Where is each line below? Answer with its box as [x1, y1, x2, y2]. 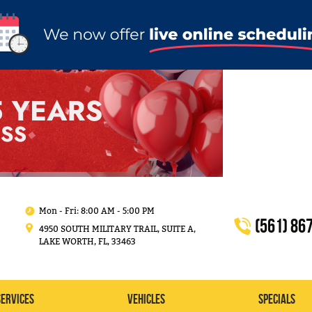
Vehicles [127, 292, 165, 307]
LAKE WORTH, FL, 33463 [39, 233, 136, 250]
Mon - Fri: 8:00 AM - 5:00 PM [39, 202, 155, 219]
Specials [258, 292, 295, 307]
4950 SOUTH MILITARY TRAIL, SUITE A [39, 220, 194, 237]
